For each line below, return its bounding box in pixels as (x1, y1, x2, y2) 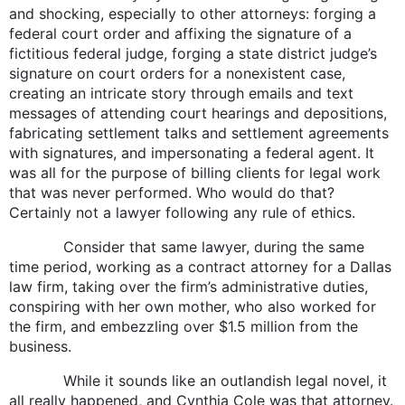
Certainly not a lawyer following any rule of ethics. (9, 202, 355, 221)
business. (9, 336, 71, 355)
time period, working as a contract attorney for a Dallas (9, 257, 391, 276)
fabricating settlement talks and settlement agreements (9, 123, 389, 142)
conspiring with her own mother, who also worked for (9, 297, 376, 316)
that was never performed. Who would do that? (9, 183, 334, 202)
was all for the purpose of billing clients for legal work (9, 163, 381, 182)
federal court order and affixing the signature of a (9, 24, 352, 42)
